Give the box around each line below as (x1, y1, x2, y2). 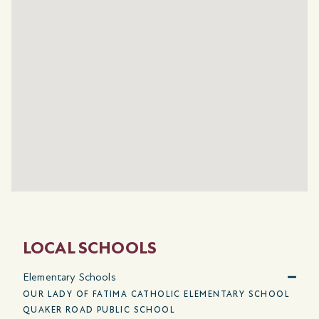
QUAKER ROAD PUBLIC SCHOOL (23, 304, 175, 315)
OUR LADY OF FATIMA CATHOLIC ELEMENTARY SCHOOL (23, 288, 291, 299)
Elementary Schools (23, 269, 116, 284)
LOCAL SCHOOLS (23, 237, 157, 258)
